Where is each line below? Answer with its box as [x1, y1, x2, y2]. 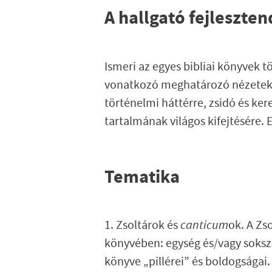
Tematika [104, 165, 180, 191]
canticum [180, 217, 228, 233]
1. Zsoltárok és [104, 217, 180, 234]
